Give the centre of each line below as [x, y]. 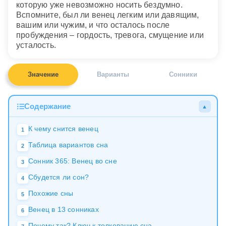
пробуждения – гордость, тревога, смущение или [110, 35]
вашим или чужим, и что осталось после [93, 25]
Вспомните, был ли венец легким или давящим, [108, 15]
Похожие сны [51, 193]
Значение [43, 75]
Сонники [183, 75]
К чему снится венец [63, 128]
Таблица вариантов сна [68, 145]
